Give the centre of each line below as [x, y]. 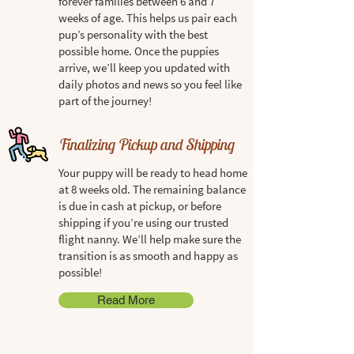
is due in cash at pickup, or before [140, 206]
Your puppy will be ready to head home [153, 173]
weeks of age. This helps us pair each [148, 18]
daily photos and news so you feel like [150, 84]
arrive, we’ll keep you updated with [144, 68]
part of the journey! [105, 101]
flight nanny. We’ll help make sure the [150, 239]
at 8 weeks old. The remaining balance [152, 189]
